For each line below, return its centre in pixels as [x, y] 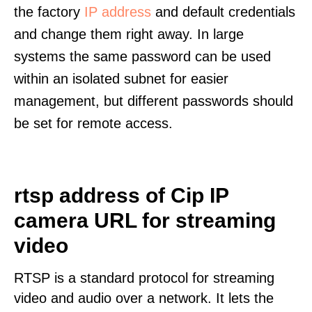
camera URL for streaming [145, 220]
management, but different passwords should [154, 101]
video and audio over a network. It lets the [144, 298]
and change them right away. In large [129, 34]
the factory [49, 12]
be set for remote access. [93, 123]
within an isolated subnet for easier [121, 79]
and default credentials [223, 12]
